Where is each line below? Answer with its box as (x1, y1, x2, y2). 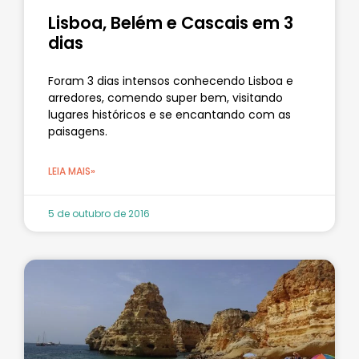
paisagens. (48, 123, 107, 139)
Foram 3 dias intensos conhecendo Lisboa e (48, 72, 293, 89)
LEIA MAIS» (48, 163, 95, 178)
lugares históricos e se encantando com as (48, 106, 291, 123)
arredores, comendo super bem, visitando (48, 89, 283, 106)
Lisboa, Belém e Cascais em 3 (48, 10, 293, 34)
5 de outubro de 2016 (48, 206, 150, 220)
